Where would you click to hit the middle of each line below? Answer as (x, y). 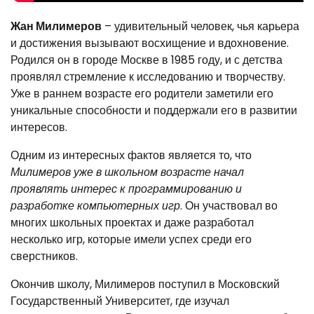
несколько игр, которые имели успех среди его (131, 239)
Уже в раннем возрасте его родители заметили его (142, 94)
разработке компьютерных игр (95, 206)
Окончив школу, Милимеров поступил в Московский (145, 284)
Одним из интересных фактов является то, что (131, 155)
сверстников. (44, 256)
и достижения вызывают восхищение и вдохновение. (150, 43)
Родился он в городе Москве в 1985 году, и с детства (146, 60)
